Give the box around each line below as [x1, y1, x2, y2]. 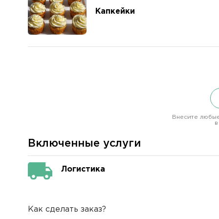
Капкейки [95, 7, 135, 15]
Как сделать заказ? [28, 205, 106, 213]
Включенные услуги [28, 139, 141, 149]
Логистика [61, 166, 105, 174]
